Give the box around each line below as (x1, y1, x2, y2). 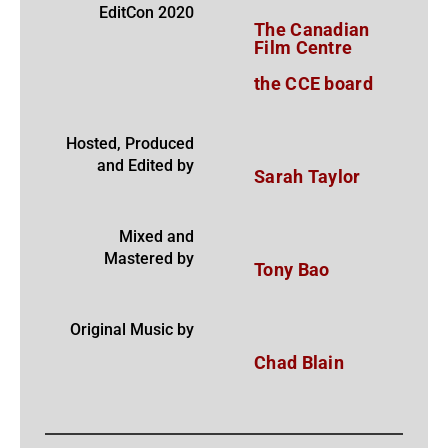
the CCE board (254, 73, 373, 95)
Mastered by (104, 249, 194, 269)
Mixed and (119, 227, 194, 247)
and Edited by (97, 156, 194, 176)
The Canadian (254, 19, 370, 41)
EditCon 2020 (99, 3, 194, 23)
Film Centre (254, 37, 353, 59)
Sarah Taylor (254, 166, 361, 188)
